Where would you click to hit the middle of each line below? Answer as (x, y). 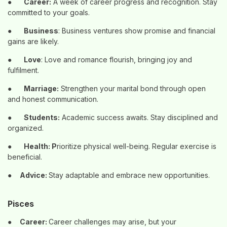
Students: (42, 117)
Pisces (22, 204)
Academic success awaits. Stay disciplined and (139, 117)
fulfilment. (23, 70)
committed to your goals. (49, 12)
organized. (26, 128)
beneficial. (25, 157)
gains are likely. (33, 41)
